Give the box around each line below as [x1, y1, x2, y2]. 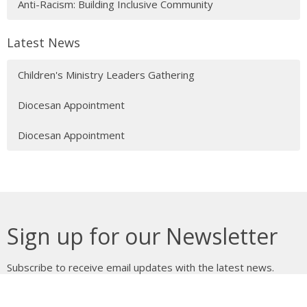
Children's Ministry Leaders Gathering [18, 68, 195, 82]
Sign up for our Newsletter [7, 221, 278, 251]
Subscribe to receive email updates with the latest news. [7, 260, 274, 275]
